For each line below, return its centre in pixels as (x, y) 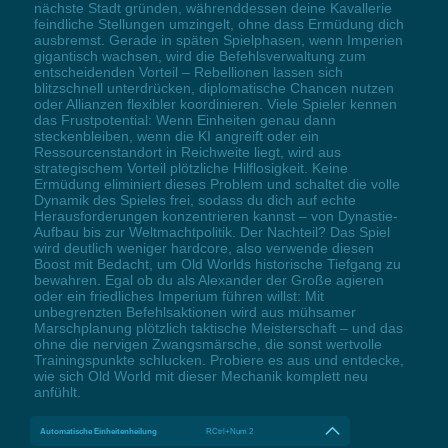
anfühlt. (57, 392)
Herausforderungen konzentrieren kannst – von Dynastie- (215, 216)
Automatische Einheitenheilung (98, 431)
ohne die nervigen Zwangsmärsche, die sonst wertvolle (207, 344)
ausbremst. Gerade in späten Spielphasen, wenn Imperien (218, 40)
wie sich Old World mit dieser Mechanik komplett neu (200, 376)
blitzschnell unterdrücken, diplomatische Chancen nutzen (213, 88)
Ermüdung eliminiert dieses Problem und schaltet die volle (216, 184)
